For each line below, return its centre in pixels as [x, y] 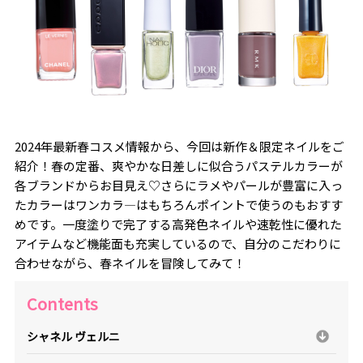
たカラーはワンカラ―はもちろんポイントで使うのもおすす [178, 205]
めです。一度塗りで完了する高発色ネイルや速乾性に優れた [178, 224]
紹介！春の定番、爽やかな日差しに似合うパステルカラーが [178, 166]
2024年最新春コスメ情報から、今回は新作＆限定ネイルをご [179, 147]
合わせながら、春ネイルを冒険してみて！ [130, 263]
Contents [62, 303]
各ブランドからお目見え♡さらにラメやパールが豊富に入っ [178, 186]
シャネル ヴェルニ [73, 336]
